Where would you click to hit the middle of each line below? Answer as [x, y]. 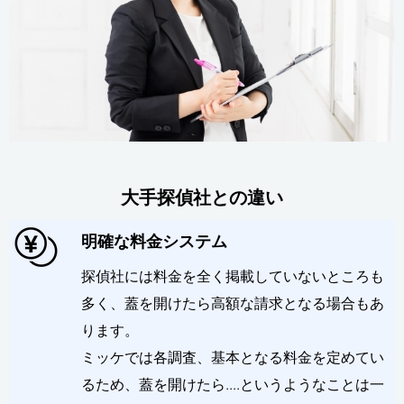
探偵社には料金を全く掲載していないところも [233, 275]
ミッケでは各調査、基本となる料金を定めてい [233, 357]
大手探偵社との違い [202, 197]
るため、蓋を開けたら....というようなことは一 [233, 384]
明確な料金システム [154, 241]
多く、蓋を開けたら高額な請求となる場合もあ [233, 303]
